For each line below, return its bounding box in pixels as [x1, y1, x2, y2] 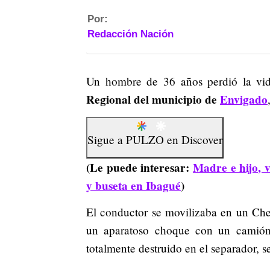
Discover [181, 132, 222, 148]
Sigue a [87, 132, 126, 148]
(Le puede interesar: [86, 159, 193, 177]
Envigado [220, 91, 268, 108]
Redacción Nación [87, 28, 174, 40]
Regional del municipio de [86, 91, 220, 108]
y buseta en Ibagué [86, 177, 181, 195]
